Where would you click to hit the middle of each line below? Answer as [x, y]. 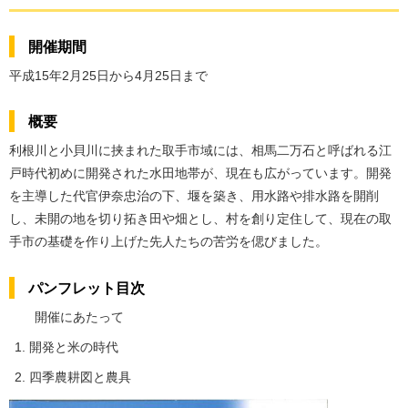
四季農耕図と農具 [80, 377]
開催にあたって [79, 316]
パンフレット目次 [87, 288]
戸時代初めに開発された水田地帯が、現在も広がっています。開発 [200, 173]
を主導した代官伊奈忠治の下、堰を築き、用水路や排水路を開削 [194, 196]
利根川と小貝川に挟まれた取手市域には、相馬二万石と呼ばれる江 [200, 151]
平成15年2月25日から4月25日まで [108, 75]
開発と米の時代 [74, 347]
